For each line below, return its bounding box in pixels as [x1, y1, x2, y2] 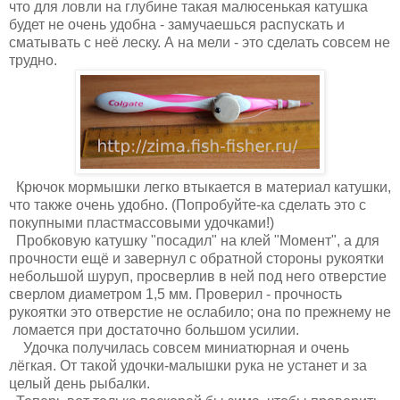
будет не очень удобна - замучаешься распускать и [9, 17, 345, 33]
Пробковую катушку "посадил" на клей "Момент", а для [9, 233, 379, 249]
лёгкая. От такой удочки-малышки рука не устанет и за [9, 358, 367, 374]
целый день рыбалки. [9, 376, 150, 392]
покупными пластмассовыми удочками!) [9, 215, 274, 231]
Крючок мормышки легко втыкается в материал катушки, [9, 179, 391, 196]
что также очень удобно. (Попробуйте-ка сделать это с [9, 197, 366, 213]
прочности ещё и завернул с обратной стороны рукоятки [9, 251, 384, 267]
